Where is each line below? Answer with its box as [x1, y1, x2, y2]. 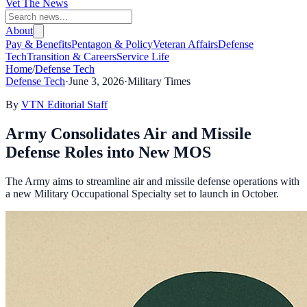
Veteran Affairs [153, 38, 218, 50]
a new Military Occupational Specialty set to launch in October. [5, 187, 279, 199]
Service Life [116, 51, 169, 62]
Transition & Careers [27, 51, 116, 62]
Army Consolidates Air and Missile [5, 124, 251, 143]
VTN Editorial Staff [21, 99, 108, 110]
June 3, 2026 [69, 75, 124, 87]
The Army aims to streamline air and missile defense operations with [5, 175, 299, 187]
